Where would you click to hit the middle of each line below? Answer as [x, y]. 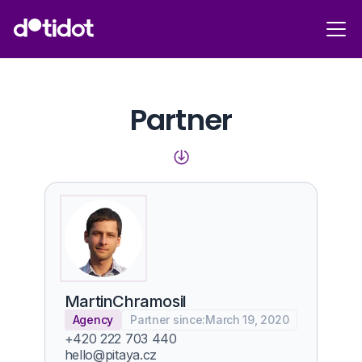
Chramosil [149, 301]
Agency [93, 320]
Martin [88, 301]
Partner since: [168, 320]
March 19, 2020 [247, 320]
